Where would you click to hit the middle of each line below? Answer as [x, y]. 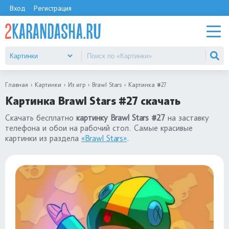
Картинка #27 [147, 85]
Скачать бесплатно [41, 118]
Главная [17, 85]
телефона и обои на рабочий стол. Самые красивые [99, 128]
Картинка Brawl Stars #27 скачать [93, 101]
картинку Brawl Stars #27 [121, 118]
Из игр [77, 85]
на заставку [187, 118]
